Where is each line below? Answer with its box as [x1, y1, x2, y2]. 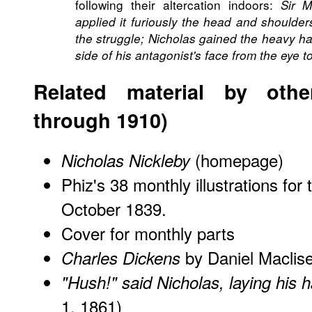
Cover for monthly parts [61, 220, 235, 245]
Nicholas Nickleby [61, 148, 190, 172]
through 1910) [33, 106, 168, 135]
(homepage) [190, 147, 283, 172]
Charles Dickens [61, 245, 180, 270]
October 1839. [61, 196, 166, 221]
